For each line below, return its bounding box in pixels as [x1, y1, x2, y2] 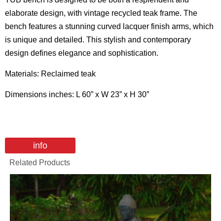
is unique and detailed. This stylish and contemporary [5, 36, 191, 44]
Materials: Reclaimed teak [5, 70, 96, 78]
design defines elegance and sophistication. [5, 49, 158, 57]
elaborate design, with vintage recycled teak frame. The [5, 9, 197, 17]
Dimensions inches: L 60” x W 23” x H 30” [5, 90, 149, 99]
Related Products [9, 158, 70, 167]
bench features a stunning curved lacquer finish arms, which [5, 22, 214, 31]
